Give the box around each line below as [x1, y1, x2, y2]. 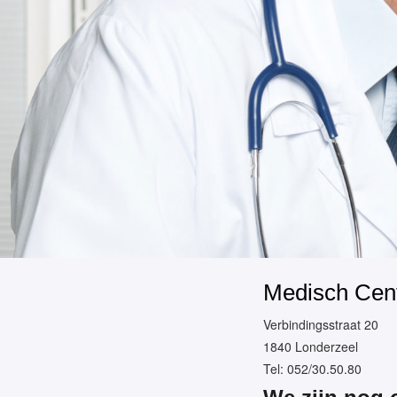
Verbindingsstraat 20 [263, 315, 378, 333]
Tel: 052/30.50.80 [263, 360, 362, 378]
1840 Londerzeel [263, 338, 358, 355]
